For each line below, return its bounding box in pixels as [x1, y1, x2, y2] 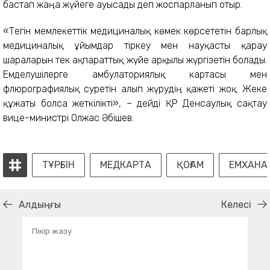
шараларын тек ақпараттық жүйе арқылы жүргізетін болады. [3, 54, 267, 66]
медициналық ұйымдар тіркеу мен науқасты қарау [3, 39, 267, 51]
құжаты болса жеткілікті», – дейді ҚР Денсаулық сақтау [3, 97, 267, 109]
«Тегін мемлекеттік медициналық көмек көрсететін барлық [3, 25, 267, 37]
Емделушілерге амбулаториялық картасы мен [3, 68, 267, 80]
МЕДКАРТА [100, 159, 151, 171]
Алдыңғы [19, 198, 61, 210]
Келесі [221, 198, 251, 210]
